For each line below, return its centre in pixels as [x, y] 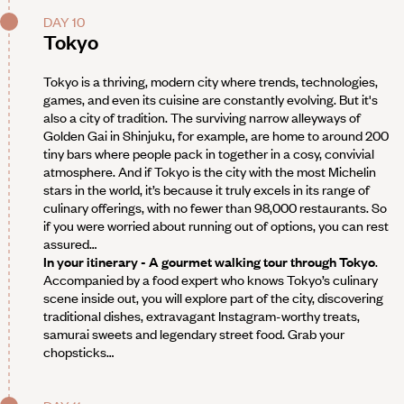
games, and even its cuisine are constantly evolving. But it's [211, 100]
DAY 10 [64, 22]
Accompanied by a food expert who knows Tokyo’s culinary [211, 280]
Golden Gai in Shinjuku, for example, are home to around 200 [216, 136]
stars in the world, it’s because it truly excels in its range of [207, 190]
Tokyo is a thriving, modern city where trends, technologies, [211, 82]
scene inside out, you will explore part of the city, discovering [213, 298]
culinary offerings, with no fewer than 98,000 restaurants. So [215, 208]
